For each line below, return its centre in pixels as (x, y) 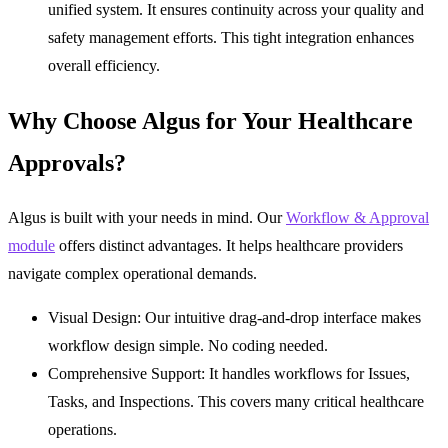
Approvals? (67, 163)
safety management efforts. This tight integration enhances (231, 38)
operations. (82, 429)
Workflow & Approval (357, 217)
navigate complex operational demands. (132, 273)
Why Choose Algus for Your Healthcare (210, 121)
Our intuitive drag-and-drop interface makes (281, 317)
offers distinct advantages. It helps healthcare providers (229, 245)
